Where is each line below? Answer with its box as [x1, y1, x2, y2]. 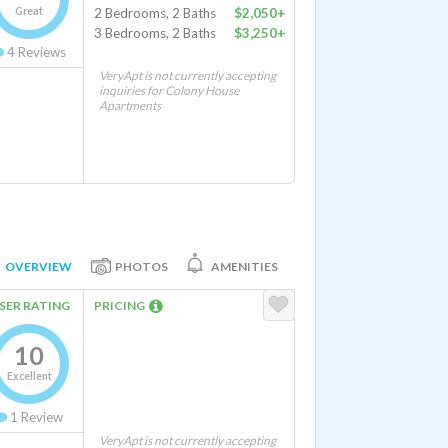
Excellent [6, 369, 52, 382]
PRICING [94, 298, 149, 313]
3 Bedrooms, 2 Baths [94, 25, 216, 41]
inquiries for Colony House [99, 83, 239, 98]
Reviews [15, 44, 66, 60]
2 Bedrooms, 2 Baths [94, 5, 216, 21]
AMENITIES [211, 258, 278, 274]
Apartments [99, 98, 161, 113]
